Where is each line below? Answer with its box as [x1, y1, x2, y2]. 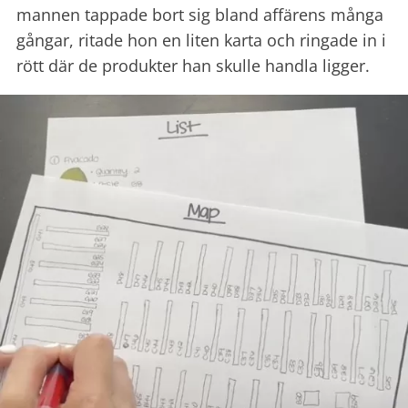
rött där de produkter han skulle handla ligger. [16, 55, 370, 77]
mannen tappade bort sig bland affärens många [16, 4, 383, 26]
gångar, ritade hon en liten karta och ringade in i [16, 29, 386, 52]
